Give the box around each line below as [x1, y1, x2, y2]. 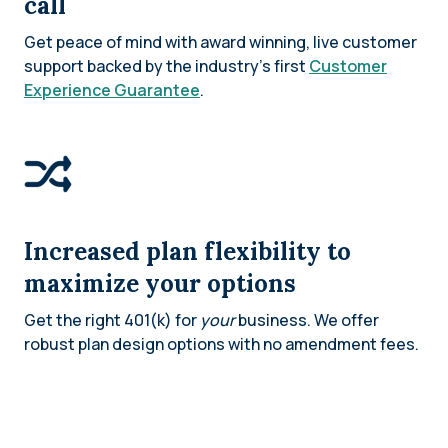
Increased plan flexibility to [24, 235, 351, 267]
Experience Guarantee [24, 78, 200, 101]
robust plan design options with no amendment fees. [24, 332, 419, 355]
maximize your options [24, 267, 296, 299]
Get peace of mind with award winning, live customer [24, 30, 417, 53]
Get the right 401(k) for [24, 308, 200, 331]
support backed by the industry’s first [24, 54, 309, 77]
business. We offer [238, 308, 379, 331]
